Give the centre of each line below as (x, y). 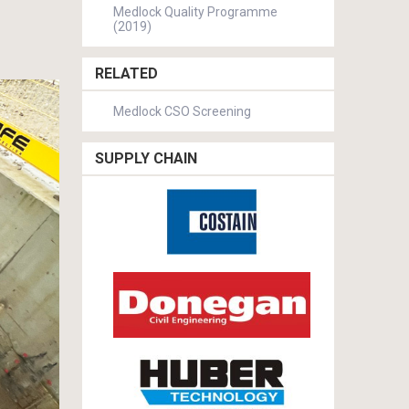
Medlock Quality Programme (195, 12)
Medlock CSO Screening (182, 111)
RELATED (126, 73)
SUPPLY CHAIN (146, 158)
